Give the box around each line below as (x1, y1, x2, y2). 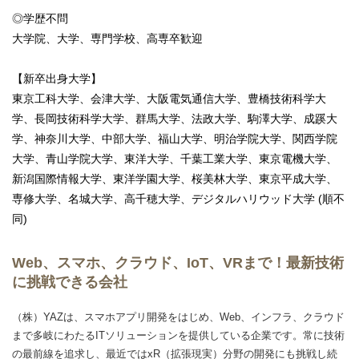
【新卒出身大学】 (12, 71, 102, 85)
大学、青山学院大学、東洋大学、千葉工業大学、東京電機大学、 (12, 151, 337, 165)
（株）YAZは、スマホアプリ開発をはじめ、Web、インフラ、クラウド (12, 310, 345, 323)
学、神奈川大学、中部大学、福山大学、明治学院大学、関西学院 (12, 131, 337, 145)
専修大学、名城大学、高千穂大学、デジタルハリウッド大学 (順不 (12, 192, 345, 205)
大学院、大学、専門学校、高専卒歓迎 (12, 31, 203, 45)
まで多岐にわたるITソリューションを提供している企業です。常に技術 (12, 329, 345, 341)
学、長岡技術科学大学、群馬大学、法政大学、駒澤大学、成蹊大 (12, 111, 337, 125)
